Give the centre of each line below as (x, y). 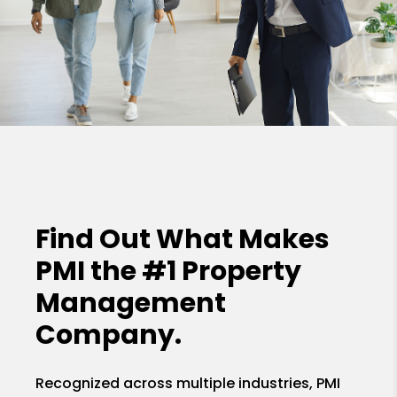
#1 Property (222, 271)
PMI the (89, 271)
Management (131, 303)
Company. (109, 335)
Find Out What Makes (183, 239)
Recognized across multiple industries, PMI (188, 383)
